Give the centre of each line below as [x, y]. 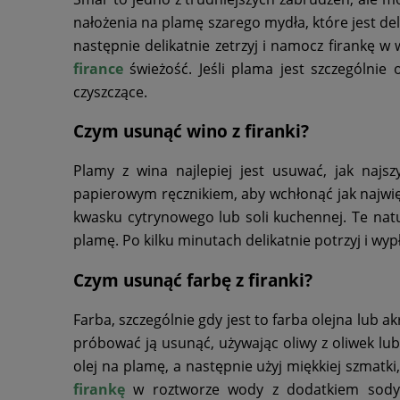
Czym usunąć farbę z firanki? [193, 279]
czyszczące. [110, 92]
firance [98, 68]
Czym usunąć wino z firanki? [191, 131]
